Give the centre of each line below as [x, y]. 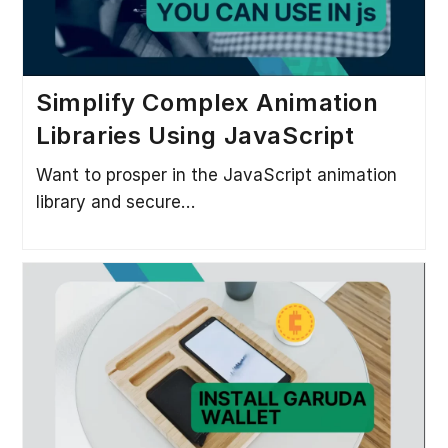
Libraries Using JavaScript [195, 136]
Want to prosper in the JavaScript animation [216, 175]
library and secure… [115, 202]
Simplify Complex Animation [207, 103]
